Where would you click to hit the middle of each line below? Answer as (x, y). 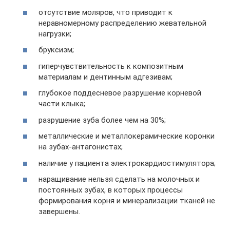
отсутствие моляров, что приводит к (106, 12)
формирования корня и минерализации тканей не (127, 201)
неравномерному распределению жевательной (122, 23)
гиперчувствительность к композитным (111, 66)
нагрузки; (55, 34)
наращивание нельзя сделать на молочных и (119, 179)
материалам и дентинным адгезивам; (106, 77)
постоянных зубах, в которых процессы (111, 190)
